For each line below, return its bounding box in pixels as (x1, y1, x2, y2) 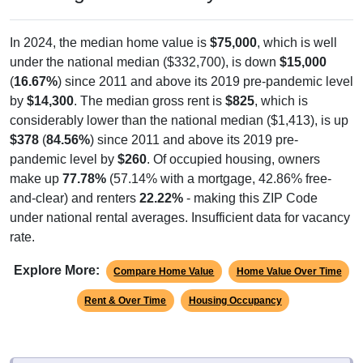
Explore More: (13, 247, 100, 262)
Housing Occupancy (188, 279, 282, 291)
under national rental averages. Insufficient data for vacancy (10, 194, 350, 209)
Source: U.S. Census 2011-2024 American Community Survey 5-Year (19, 348, 344, 361)
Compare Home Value (113, 250, 215, 262)
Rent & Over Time (84, 279, 167, 291)
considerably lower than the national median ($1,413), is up (10, 97, 348, 112)
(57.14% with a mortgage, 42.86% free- (106, 156, 331, 170)
